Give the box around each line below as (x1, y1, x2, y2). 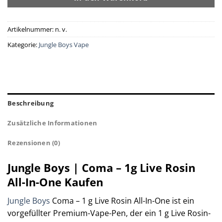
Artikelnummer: (7, 25, 55, 34)
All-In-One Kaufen (7, 174, 103, 190)
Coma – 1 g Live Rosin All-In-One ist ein (50, 195, 194, 207)
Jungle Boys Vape (39, 40, 89, 50)
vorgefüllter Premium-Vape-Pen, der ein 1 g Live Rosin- (7, 208, 211, 219)
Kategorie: (7, 40, 39, 50)
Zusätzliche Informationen (7, 118, 98, 128)
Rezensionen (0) (7, 138, 60, 148)
